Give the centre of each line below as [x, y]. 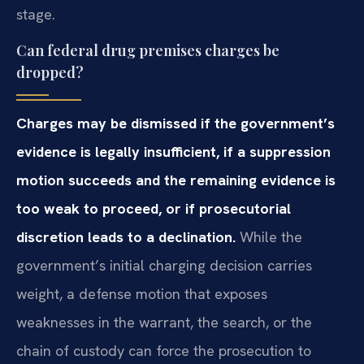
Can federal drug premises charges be [148, 51]
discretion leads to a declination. [126, 237]
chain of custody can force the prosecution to [164, 351]
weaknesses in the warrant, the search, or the [164, 323]
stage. [36, 14]
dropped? [50, 73]
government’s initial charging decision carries [164, 266]
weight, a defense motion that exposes [142, 294]
